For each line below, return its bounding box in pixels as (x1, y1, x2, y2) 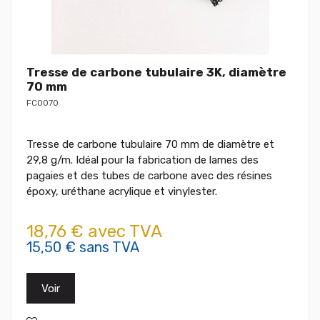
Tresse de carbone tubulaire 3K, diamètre (26, 65, 286, 80)
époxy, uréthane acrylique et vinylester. (26, 185, 217, 199)
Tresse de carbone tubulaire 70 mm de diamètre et (26, 138, 274, 151)
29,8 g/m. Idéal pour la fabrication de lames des (26, 154, 259, 167)
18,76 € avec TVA (26, 221, 162, 242)
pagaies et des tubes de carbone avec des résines (26, 169, 272, 183)
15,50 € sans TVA (26, 239, 139, 256)
